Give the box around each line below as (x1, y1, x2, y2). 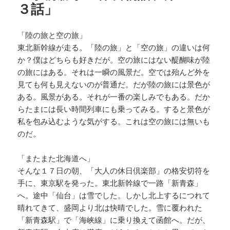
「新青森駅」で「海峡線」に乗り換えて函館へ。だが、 (17, 214, 210, 225)
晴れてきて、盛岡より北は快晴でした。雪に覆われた (17, 202, 203, 213)
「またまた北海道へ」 (17, 152, 95, 163)
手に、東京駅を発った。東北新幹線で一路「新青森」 (17, 177, 203, 188)
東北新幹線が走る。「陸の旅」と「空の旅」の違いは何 (17, 42, 210, 52)
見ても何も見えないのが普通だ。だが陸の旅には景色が (17, 79, 210, 89)
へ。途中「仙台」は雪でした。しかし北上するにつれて (17, 189, 210, 200)
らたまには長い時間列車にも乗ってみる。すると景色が (17, 103, 210, 114)
